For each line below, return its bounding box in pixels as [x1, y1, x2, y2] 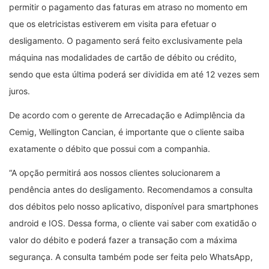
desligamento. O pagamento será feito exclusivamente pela [9, 35, 243, 46]
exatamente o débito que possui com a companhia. [9, 143, 210, 154]
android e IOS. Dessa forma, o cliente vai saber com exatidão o [9, 217, 256, 228]
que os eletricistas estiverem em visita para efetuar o [9, 18, 216, 29]
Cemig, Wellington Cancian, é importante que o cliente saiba [9, 126, 244, 137]
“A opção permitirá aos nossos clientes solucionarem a [9, 167, 220, 178]
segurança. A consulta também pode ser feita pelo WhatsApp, [9, 251, 253, 262]
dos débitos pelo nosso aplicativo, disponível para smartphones [9, 201, 258, 211]
